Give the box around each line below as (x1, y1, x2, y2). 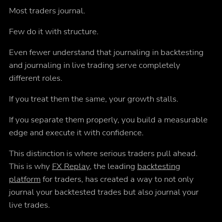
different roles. (8, 72, 62, 84)
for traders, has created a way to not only (40, 173, 194, 185)
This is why (8, 161, 52, 172)
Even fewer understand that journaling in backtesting (8, 47, 204, 58)
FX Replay (52, 161, 90, 172)
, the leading (89, 161, 137, 172)
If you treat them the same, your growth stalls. (8, 93, 178, 105)
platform (8, 173, 41, 185)
